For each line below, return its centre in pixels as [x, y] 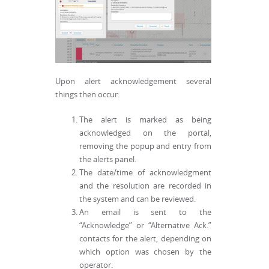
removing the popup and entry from [145, 147]
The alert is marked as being [145, 120]
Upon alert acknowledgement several [133, 82]
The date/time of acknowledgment [145, 173]
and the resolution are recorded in [145, 186]
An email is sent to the [145, 213]
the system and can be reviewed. [138, 199]
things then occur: [87, 95]
